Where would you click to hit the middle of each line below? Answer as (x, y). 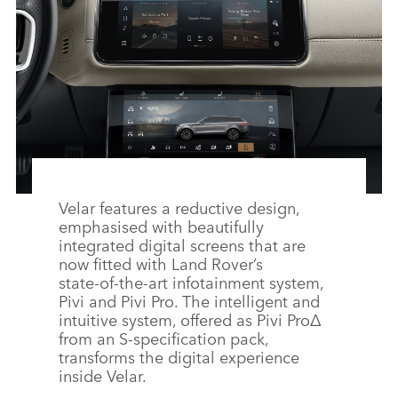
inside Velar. (103, 375)
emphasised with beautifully (161, 226)
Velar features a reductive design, (179, 207)
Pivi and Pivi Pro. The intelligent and (189, 301)
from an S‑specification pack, (163, 338)
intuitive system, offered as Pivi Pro (184, 319)
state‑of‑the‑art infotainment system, (191, 282)
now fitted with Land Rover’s (161, 263)
